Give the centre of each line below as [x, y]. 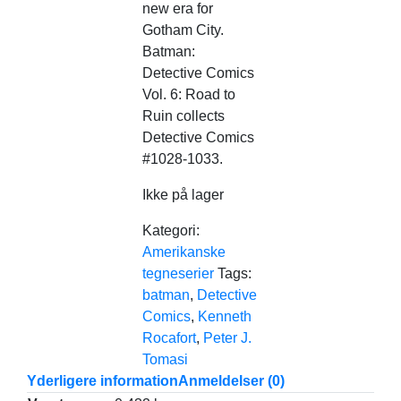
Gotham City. [183, 30]
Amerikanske [184, 252]
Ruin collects [184, 116]
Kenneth [225, 316]
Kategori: [171, 230]
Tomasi [166, 359]
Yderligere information [102, 381]
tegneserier [179, 273]
